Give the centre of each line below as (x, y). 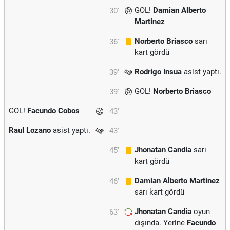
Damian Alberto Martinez (177, 181)
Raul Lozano (30, 130)
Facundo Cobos (53, 111)
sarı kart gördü (159, 192)
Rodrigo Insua (158, 72)
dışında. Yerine (161, 223)
